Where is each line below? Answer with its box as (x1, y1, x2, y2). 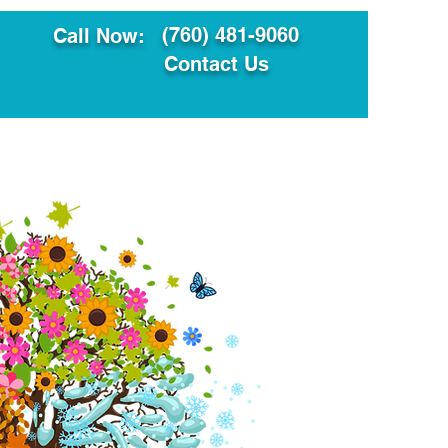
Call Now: (53, 24, 145, 48)
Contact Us (164, 52, 269, 76)
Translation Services (76, 132, 230, 151)
